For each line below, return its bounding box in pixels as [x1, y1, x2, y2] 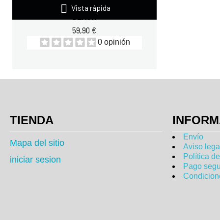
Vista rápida [70, 2, 111, 12]
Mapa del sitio [10, 137, 64, 148]
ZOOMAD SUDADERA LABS [38, 1, 130, 13]
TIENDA [10, 113, 54, 127]
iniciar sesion [10, 154, 61, 165]
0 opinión [97, 38, 130, 46]
